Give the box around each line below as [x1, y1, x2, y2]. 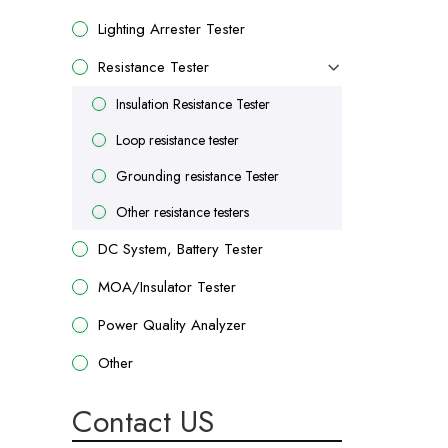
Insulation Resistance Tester [116, 94, 270, 114]
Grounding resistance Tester [116, 166, 279, 186]
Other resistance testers [116, 202, 249, 222]
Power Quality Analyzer [98, 314, 246, 336]
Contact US [72, 400, 214, 443]
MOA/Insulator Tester [98, 276, 236, 298]
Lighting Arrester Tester [98, 18, 245, 40]
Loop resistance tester [116, 130, 239, 150]
